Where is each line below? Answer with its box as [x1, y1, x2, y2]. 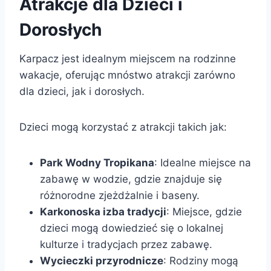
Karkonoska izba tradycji [40, 205, 166, 218]
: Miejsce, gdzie [166, 205, 242, 218]
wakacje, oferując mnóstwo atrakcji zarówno [19, 68, 235, 81]
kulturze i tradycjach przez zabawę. [40, 238, 212, 250]
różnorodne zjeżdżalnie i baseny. [40, 189, 200, 201]
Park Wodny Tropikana [40, 156, 154, 169]
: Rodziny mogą [163, 254, 238, 267]
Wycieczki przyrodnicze [40, 254, 163, 267]
